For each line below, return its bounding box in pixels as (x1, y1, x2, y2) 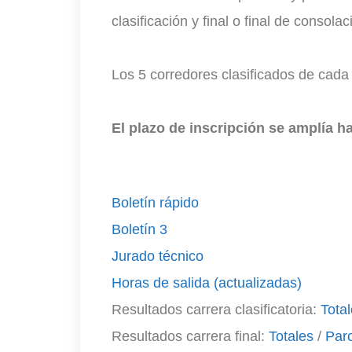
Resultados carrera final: (112, 328, 269, 345)
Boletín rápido (112, 195, 199, 211)
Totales (269, 328, 313, 345)
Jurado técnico (112, 248, 203, 265)
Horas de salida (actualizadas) (112, 275, 302, 291)
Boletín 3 (112, 222, 167, 238)
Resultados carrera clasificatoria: (112, 302, 321, 318)
